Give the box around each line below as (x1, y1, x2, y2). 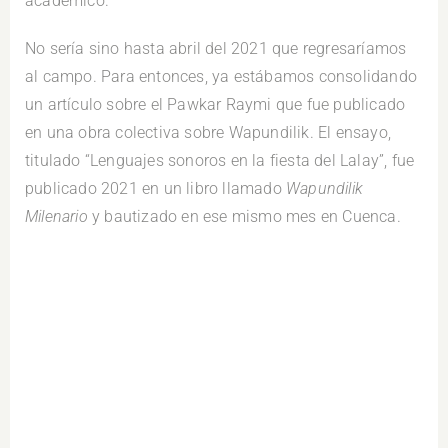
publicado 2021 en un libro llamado (25, 179, 286, 199)
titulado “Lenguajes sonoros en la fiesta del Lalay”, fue (25, 151, 415, 171)
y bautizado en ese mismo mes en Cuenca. (87, 207, 401, 227)
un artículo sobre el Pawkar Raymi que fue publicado (25, 95, 406, 115)
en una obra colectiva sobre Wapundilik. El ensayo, (25, 123, 392, 143)
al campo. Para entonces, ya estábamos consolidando (25, 67, 418, 87)
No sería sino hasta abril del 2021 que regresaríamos (25, 39, 407, 59)
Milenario (25, 207, 88, 227)
